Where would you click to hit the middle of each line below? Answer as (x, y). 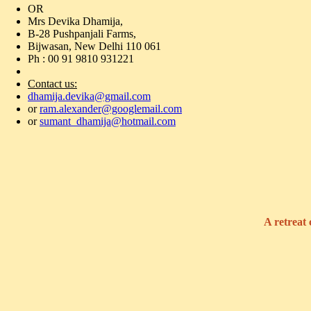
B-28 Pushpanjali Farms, (82, 34)
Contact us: (52, 84)
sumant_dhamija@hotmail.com (108, 121)
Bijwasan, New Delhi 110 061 (94, 46)
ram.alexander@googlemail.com (111, 109)
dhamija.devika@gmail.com (89, 96)
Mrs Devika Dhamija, (75, 21)
